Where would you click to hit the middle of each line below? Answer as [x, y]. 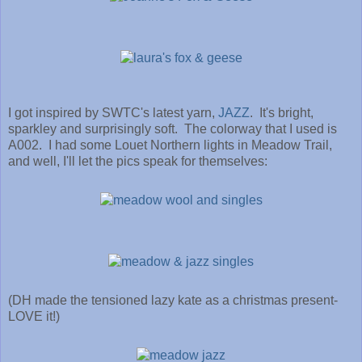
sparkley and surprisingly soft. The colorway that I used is [173, 129]
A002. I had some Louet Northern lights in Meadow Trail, [170, 145]
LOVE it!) [34, 317]
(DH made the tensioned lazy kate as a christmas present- [173, 301]
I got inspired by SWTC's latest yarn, [113, 113]
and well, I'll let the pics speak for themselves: [138, 162]
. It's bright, [282, 113]
